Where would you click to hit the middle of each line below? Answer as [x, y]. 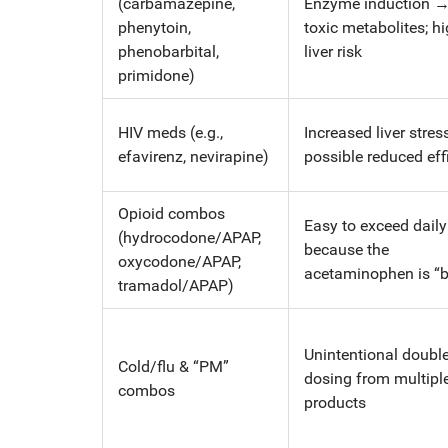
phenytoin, [154, 27]
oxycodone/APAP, [179, 261]
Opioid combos [171, 213]
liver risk [333, 51]
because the [346, 249]
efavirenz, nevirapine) [193, 156]
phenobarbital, [168, 51]
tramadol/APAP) [176, 285]
